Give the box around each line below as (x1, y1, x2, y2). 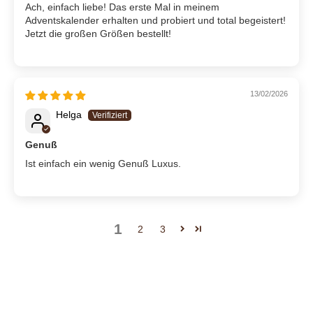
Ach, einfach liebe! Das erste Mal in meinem (25, 1, 219, 13)
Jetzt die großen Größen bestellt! (25, 28, 171, 40)
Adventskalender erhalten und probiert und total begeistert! (25, 15, 286, 27)
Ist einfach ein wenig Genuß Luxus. (25, 158, 181, 170)
